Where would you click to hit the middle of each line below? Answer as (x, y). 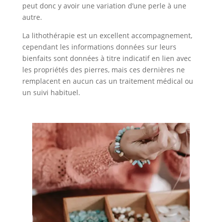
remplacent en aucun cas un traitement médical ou (108, 81)
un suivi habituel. (51, 93)
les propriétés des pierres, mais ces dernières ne (103, 70)
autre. (32, 17)
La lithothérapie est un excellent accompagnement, (107, 36)
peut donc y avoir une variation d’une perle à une (104, 6)
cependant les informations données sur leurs (99, 47)
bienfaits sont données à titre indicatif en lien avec (107, 58)
